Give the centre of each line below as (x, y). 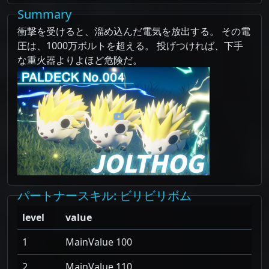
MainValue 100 (99, 242)
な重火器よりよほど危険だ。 (80, 60)
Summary (44, 14)
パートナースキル (65, 195)
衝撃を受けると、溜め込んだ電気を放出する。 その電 (134, 31)
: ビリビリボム (153, 195)
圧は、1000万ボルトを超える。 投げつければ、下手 (130, 45)
